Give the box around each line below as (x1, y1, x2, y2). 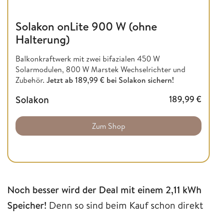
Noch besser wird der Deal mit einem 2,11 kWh (7, 183, 201, 197)
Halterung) (15, 31, 70, 48)
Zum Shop (92, 121, 125, 132)
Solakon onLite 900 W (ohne (15, 18, 157, 35)
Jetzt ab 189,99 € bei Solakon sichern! (46, 75, 174, 86)
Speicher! (7, 199, 49, 212)
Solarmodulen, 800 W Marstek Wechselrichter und (15, 64, 186, 75)
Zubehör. (15, 75, 46, 86)
